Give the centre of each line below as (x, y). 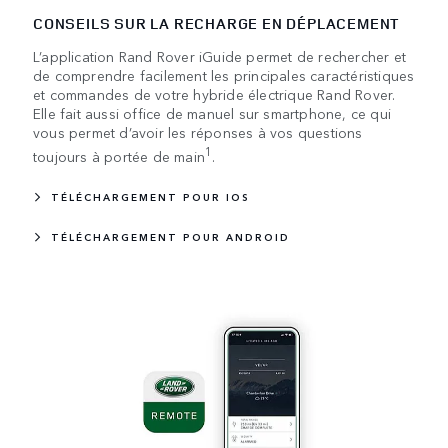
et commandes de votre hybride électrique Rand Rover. (214, 93)
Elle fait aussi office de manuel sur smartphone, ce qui (212, 112)
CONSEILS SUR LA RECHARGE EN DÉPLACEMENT (216, 23)
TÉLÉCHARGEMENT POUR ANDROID (170, 237)
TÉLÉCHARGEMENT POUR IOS (150, 197)
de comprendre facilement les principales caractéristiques (224, 74)
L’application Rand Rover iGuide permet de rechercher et (220, 55)
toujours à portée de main (119, 155)
